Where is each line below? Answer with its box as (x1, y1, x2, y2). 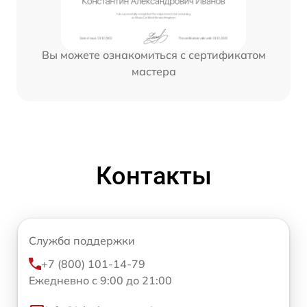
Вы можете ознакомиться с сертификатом (41, 47, 266, 62)
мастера (131, 64, 176, 78)
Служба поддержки (29, 233, 135, 247)
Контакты (95, 161, 212, 191)
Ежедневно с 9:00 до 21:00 (29, 273, 172, 287)
